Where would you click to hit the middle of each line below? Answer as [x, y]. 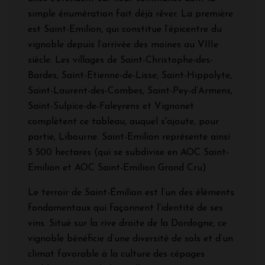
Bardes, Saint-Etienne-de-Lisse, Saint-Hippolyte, [130, 75]
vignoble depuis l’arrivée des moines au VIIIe [123, 45]
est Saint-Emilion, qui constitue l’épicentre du [125, 29]
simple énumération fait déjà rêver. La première [130, 14]
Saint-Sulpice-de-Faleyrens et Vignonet [111, 106]
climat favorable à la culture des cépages [116, 254]
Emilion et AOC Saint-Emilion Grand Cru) [117, 168]
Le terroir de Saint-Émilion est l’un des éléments [131, 193]
